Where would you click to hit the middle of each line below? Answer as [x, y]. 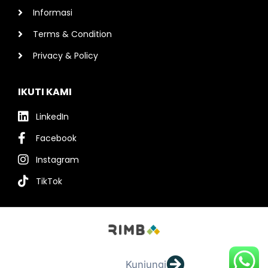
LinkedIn [52, 117]
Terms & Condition [72, 34]
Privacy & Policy [66, 56]
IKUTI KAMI [45, 92]
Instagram [57, 160]
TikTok [49, 182]
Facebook [56, 138]
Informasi [53, 13]
